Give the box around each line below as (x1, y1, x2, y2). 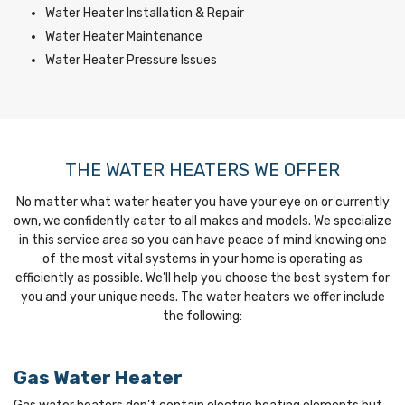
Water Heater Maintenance (45, 28, 202, 44)
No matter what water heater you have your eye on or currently (15, 193, 390, 210)
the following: (163, 307, 242, 324)
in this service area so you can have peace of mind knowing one (18, 231, 387, 248)
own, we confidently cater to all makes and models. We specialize (14, 212, 391, 229)
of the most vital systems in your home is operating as (42, 250, 363, 267)
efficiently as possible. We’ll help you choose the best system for (15, 269, 390, 286)
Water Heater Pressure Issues (45, 52, 217, 68)
